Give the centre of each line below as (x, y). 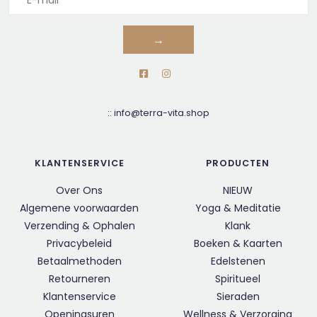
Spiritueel (238, 279)
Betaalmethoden (79, 261)
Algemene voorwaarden (79, 208)
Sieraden (238, 297)
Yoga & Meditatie (238, 208)
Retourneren (79, 279)
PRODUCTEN (238, 163)
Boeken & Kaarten (238, 244)
